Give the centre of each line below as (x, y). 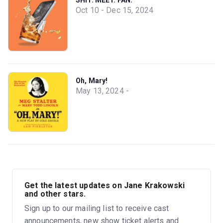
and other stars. (55, 194)
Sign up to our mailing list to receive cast (97, 208)
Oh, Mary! (92, 80)
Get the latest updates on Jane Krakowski (105, 185)
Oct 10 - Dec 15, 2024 (115, 10)
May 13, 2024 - (103, 91)
